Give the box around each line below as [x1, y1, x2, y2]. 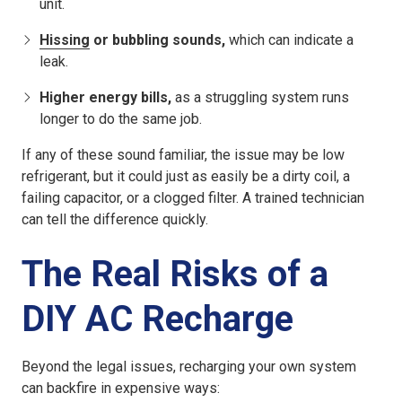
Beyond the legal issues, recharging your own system [22, 358, 356, 376]
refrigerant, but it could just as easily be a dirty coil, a [22, 168, 350, 186]
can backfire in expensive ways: [22, 380, 220, 398]
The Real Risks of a [22, 253, 328, 296]
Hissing [39, 31, 90, 49]
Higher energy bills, [39, 89, 171, 107]
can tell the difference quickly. [22, 211, 208, 229]
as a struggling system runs [171, 89, 349, 107]
